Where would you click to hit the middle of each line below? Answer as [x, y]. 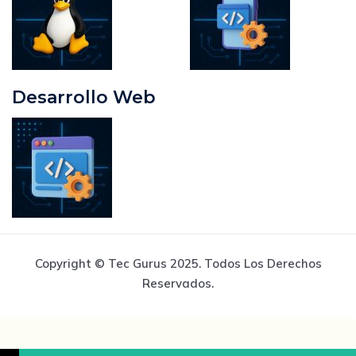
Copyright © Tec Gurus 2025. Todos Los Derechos [178, 263]
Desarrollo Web [84, 97]
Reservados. [178, 283]
